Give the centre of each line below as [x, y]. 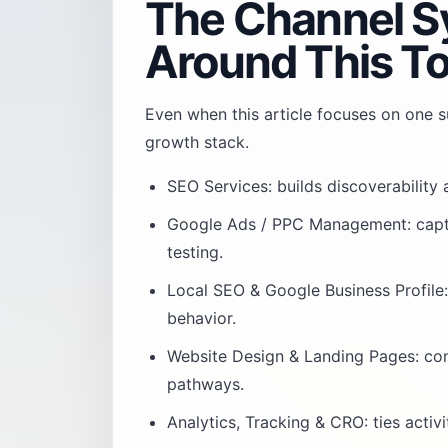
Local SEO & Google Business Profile [305, 290]
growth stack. [197, 142]
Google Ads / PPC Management [287, 224]
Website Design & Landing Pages [291, 356]
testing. [195, 252]
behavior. [201, 318]
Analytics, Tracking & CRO [265, 422]
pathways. [205, 384]
